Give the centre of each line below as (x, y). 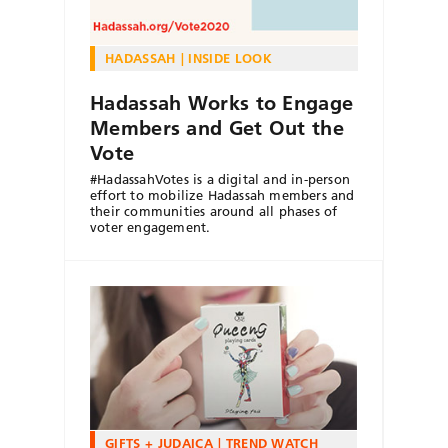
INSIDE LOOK (230, 57)
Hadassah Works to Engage (222, 102)
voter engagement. (150, 226)
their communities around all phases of (214, 210)
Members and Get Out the (217, 127)
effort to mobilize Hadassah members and (222, 194)
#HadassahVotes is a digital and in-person (220, 178)
